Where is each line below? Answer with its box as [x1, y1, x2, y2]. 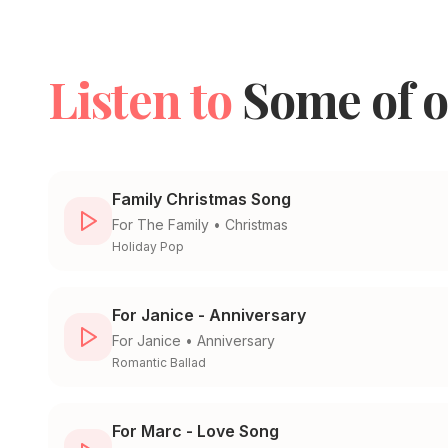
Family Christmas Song [112, 189, 291, 210]
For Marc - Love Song [112, 421, 279, 442]
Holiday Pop [112, 239, 184, 255]
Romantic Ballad [112, 355, 206, 371]
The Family [137, 216, 209, 234]
